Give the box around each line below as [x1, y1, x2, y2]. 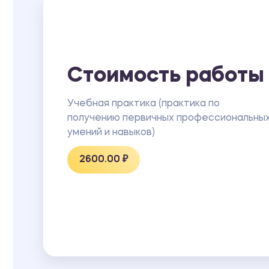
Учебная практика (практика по [67, 98, 220, 109]
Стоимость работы [67, 65, 264, 87]
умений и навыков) [67, 127, 155, 138]
